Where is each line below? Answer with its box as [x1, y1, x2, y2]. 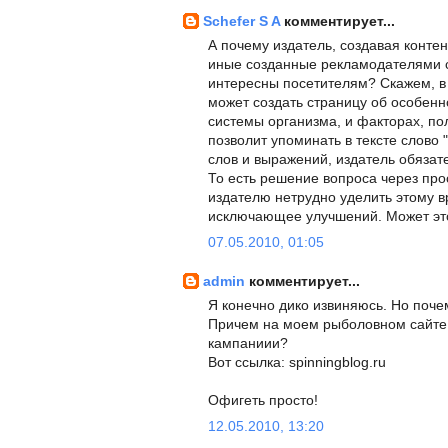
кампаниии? [208, 335, 288, 351]
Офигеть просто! [208, 392, 318, 408]
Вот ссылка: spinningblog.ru [208, 354, 386, 370]
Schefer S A [203, 13, 284, 29]
